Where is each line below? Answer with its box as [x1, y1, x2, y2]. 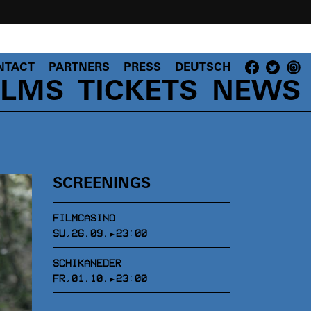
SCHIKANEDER [53, 257, 121, 267]
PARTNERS [49, 62, 110, 74]
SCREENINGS [53, 176, 151, 192]
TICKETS [78, 79, 198, 107]
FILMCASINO [53, 212, 115, 222]
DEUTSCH [175, 62, 231, 74]
